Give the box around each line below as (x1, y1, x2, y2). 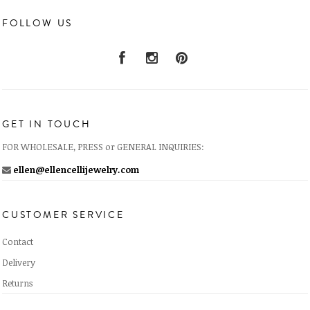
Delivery (2, 256, 35, 268)
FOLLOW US (2, 17, 73, 30)
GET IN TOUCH (2, 118, 91, 131)
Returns (2, 277, 33, 289)
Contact (2, 235, 33, 248)
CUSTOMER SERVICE (2, 208, 125, 222)
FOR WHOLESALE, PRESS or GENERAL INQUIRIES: (2, 140, 204, 153)
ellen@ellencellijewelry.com (11, 163, 139, 176)
